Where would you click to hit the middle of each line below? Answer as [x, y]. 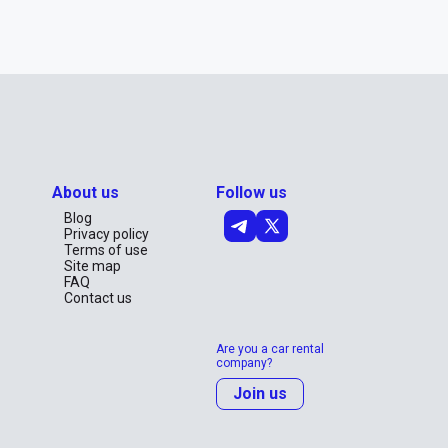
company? [243, 363]
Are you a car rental [269, 349]
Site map [92, 266]
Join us [259, 393]
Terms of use [105, 250]
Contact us [97, 298]
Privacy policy [106, 234]
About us [85, 192]
